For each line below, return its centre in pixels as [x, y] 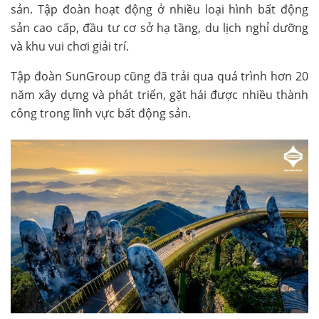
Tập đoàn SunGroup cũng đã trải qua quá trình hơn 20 [159, 77]
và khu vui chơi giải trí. [70, 47]
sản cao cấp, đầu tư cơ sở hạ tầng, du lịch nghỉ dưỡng [159, 28]
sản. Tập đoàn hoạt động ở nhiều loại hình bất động [159, 10]
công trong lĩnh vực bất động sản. [101, 114]
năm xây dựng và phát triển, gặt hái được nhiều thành [159, 95]
